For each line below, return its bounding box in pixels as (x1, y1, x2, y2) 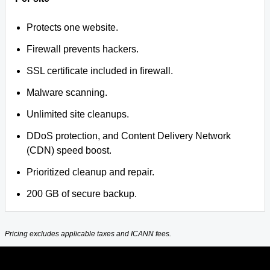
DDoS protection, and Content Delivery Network (27, 131, 231, 141)
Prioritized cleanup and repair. (27, 167, 155, 177)
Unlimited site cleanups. (27, 109, 130, 119)
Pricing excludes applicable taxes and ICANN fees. (5, 230, 171, 239)
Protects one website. (27, 22, 119, 33)
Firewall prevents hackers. (27, 44, 139, 54)
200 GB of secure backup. (27, 189, 137, 199)
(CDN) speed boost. (27, 145, 112, 155)
